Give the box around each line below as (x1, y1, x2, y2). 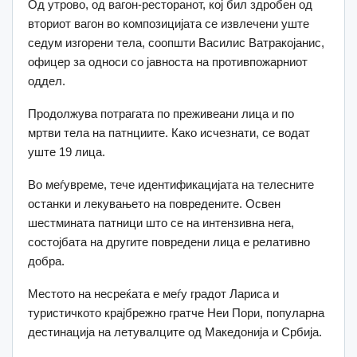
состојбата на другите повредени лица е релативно (28, 235, 310, 249)
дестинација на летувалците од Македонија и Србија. (28, 325, 322, 339)
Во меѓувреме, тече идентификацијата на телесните (28, 178, 314, 192)
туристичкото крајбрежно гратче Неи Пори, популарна (28, 306, 324, 320)
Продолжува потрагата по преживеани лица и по (28, 107, 294, 121)
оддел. (28, 74, 65, 88)
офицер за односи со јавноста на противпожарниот (28, 55, 308, 69)
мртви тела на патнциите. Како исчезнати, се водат (28, 126, 310, 140)
